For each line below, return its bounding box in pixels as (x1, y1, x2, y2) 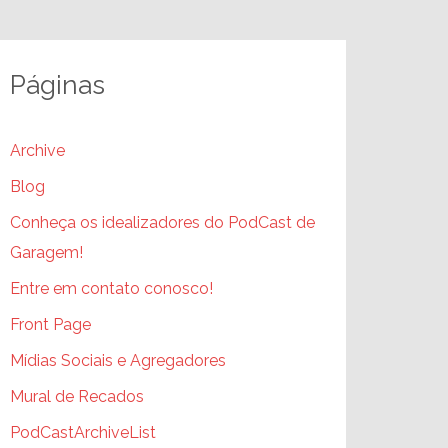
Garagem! (10, 243, 83, 262)
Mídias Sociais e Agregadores (10, 351, 226, 370)
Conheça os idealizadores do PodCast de (10, 213, 315, 232)
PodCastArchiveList (10, 423, 156, 442)
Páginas (10, 70, 105, 100)
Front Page (10, 315, 91, 334)
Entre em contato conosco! (10, 279, 213, 298)
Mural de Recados (10, 387, 144, 406)
